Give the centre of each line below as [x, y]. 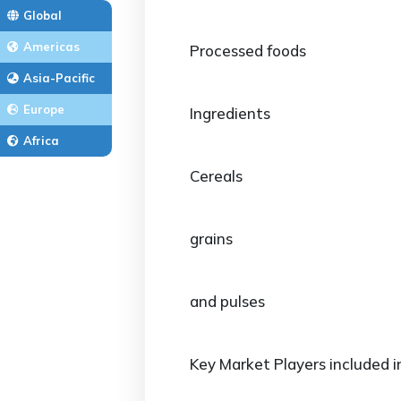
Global [43, 15]
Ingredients [230, 113]
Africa [41, 141]
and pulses [227, 301]
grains [211, 239]
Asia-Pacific [59, 78]
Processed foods [248, 51]
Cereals [216, 176]
